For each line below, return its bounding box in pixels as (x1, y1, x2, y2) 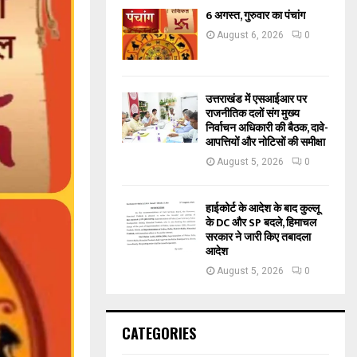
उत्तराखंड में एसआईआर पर (206, 89, 307, 108)
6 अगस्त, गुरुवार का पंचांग (206, 6, 305, 25)
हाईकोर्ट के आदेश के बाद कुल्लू (206, 198, 320, 218)
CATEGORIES (122, 322, 196, 343)
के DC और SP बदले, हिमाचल (206, 213, 316, 232)
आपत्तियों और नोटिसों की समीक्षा (206, 132, 325, 151)
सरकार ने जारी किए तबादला (206, 227, 311, 246)
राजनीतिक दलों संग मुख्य (206, 104, 300, 123)
